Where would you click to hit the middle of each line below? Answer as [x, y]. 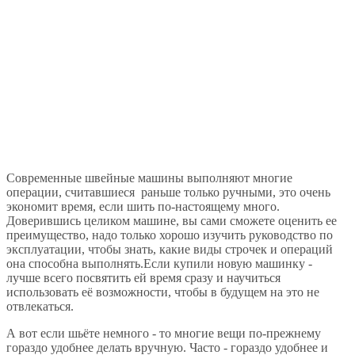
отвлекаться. [40, 306]
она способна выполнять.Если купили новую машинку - [159, 263]
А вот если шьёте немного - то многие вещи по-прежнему [164, 333]
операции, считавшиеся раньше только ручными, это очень [168, 192]
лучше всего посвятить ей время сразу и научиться [143, 277]
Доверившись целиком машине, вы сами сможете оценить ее [172, 220]
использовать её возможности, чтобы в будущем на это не [163, 292]
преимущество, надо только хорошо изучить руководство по [170, 235]
